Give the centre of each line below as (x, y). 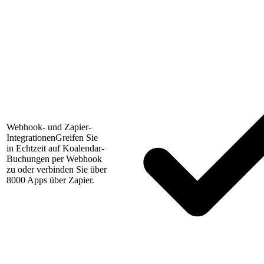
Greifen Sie (77, 138)
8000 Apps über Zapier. (50, 180)
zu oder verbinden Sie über (57, 170)
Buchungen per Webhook (54, 159)
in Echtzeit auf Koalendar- (55, 148)
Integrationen (31, 138)
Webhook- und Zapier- (49, 127)
